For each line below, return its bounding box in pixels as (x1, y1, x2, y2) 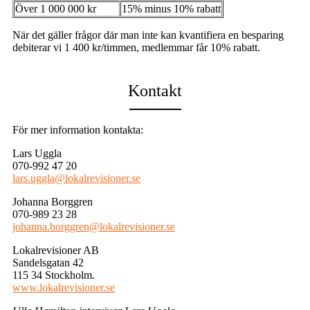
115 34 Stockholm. (12, 268, 95, 281)
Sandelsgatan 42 (12, 256, 84, 268)
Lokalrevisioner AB (12, 244, 99, 256)
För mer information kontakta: (12, 123, 143, 136)
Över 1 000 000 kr (15, 3, 96, 15)
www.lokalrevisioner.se (12, 281, 115, 293)
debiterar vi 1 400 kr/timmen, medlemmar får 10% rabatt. (12, 42, 260, 54)
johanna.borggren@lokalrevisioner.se (12, 220, 175, 232)
